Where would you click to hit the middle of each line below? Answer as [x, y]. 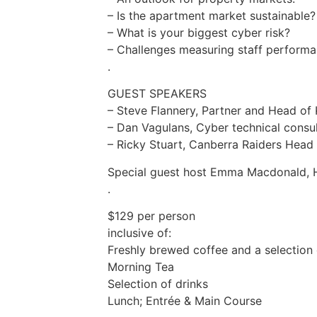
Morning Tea [141, 266]
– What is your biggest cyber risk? [199, 32]
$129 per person [151, 215]
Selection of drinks [158, 283]
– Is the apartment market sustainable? [212, 15]
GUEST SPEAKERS [157, 94]
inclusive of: [139, 232]
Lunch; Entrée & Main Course [185, 300]
